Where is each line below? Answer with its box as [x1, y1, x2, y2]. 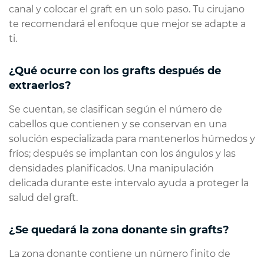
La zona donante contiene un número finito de [9, 248, 230, 260]
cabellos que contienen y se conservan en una [9, 118, 227, 130]
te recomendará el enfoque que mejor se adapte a [9, 18, 246, 30]
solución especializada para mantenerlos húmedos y [9, 133, 255, 145]
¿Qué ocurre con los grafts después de [9, 64, 221, 78]
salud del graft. [9, 192, 78, 204]
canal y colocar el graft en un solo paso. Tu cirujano [9, 4, 245, 15]
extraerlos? [9, 79, 71, 93]
